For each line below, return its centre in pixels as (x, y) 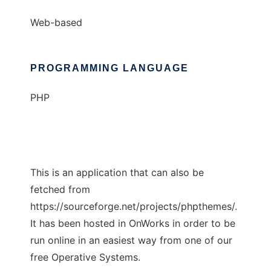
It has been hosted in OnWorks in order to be (133, 224)
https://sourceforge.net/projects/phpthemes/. (134, 207)
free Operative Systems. (85, 257)
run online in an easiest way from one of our (131, 240)
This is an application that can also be (117, 173)
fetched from (60, 190)
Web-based (56, 23)
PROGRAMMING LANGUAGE (109, 68)
